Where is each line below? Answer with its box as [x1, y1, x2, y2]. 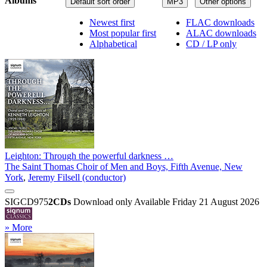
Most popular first [89, 27, 156, 38]
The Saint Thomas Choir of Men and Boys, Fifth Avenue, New [5, 161, 243, 172]
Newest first [89, 17, 135, 27]
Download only [71, 196, 134, 207]
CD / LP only [186, 38, 237, 49]
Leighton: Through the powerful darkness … [5, 150, 173, 161]
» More [5, 222, 32, 232]
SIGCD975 [5, 196, 48, 207]
